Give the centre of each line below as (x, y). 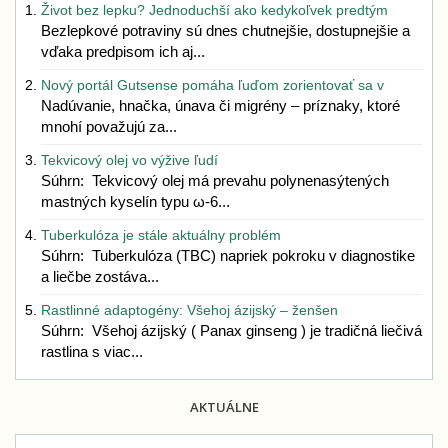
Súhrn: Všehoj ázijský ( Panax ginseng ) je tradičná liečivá (231, 330)
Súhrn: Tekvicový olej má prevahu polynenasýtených (215, 180)
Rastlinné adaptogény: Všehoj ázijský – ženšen (189, 310)
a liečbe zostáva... (100, 276)
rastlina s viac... (92, 351)
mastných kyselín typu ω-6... (135, 201)
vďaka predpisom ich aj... (123, 51)
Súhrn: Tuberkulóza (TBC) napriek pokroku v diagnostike (228, 255)
